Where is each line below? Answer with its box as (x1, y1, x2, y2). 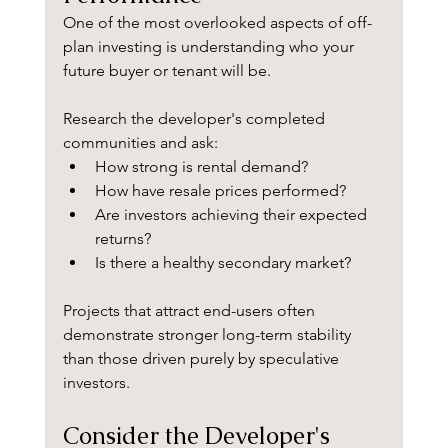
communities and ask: (62, 133, 218, 153)
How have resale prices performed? (94, 181, 346, 201)
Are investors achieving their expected (94, 205, 371, 225)
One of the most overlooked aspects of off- (62, 13, 372, 33)
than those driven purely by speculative (62, 349, 343, 369)
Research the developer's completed (62, 109, 329, 129)
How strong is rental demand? (94, 157, 308, 177)
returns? (94, 229, 151, 249)
